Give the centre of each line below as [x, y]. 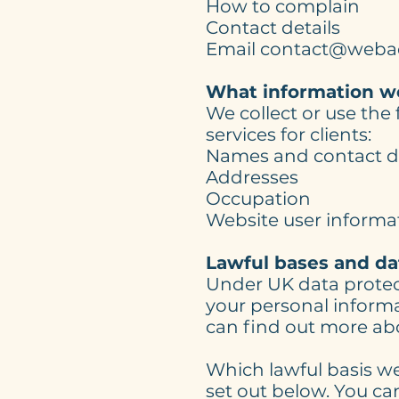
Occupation [258, 199]
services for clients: [289, 134]
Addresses [252, 177]
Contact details [273, 28]
